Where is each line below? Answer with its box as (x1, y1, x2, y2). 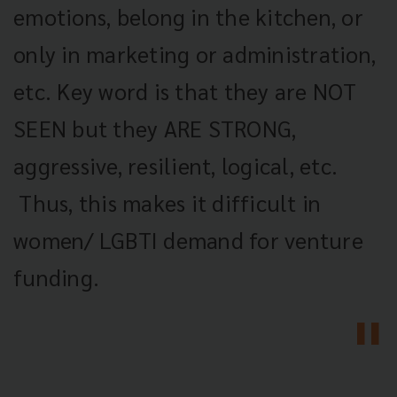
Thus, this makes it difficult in (13, 187, 322, 217)
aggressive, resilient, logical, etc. (13, 150, 338, 180)
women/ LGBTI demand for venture (13, 224, 363, 254)
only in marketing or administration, (13, 38, 376, 68)
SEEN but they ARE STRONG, (13, 113, 297, 143)
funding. (13, 261, 99, 292)
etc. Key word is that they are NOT (13, 75, 357, 105)
